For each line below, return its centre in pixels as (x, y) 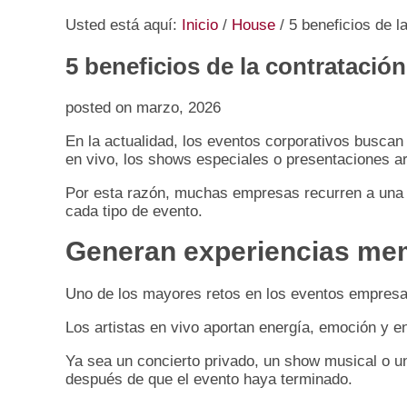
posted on (101, 108)
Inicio (200, 25)
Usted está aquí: (124, 25)
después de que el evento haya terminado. (209, 380)
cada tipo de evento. (134, 212)
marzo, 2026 (179, 108)
